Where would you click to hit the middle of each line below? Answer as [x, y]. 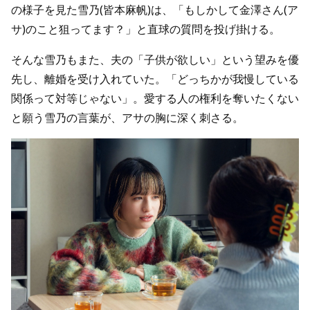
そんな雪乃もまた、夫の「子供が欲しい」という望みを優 [155, 60]
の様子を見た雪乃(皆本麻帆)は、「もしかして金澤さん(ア [155, 10]
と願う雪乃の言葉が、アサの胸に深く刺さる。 [127, 118]
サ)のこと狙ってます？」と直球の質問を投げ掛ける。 [146, 29]
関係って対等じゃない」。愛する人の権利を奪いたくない [155, 99]
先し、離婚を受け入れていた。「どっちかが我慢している [155, 79]
